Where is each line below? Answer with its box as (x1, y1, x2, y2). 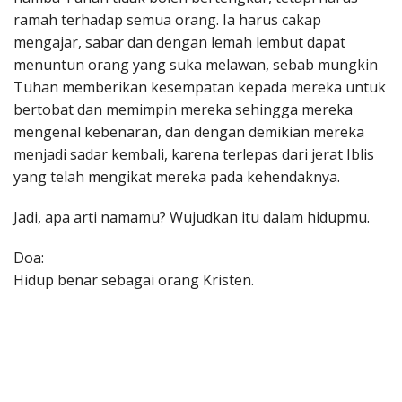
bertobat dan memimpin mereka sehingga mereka (13, 100, 353, 120)
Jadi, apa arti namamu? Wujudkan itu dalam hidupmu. (13, 207, 370, 228)
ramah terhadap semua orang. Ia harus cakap (13, 10, 321, 31)
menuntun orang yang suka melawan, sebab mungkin (13, 55, 378, 75)
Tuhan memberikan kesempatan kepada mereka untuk (13, 77, 386, 98)
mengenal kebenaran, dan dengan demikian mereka (13, 122, 364, 143)
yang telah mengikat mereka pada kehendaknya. (13, 167, 340, 188)
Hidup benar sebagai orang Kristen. (13, 270, 254, 291)
